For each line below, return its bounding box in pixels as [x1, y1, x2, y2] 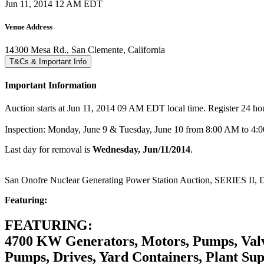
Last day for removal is [5, 144, 93, 155]
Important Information [5, 80, 97, 91]
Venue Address [5, 22, 52, 31]
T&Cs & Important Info [9, 57, 87, 66]
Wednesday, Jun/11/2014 [93, 144, 190, 155]
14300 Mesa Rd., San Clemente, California [5, 44, 165, 55]
